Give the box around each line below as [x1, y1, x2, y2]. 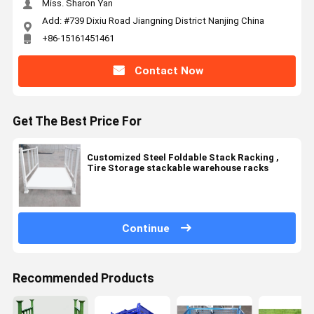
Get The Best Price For [12, 114, 142, 129]
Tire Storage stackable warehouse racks [86, 163, 268, 174]
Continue [122, 221, 170, 235]
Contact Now [134, 64, 203, 78]
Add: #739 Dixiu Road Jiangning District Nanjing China [41, 15, 264, 26]
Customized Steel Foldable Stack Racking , [86, 152, 276, 163]
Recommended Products [12, 271, 154, 286]
